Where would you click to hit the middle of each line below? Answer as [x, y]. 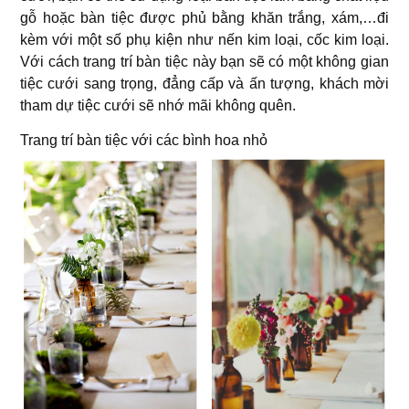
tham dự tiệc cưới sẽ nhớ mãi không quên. [160, 106]
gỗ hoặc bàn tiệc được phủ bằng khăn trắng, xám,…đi [204, 18]
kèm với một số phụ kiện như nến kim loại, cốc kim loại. [204, 40]
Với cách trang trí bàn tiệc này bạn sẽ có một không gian [204, 62]
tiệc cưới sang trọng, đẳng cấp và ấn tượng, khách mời [204, 84]
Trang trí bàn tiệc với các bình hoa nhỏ [144, 141]
